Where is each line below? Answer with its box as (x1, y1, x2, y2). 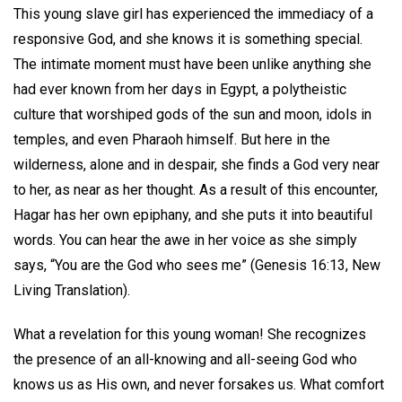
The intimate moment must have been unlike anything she (13, 56, 371, 74)
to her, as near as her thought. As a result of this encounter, (13, 181, 378, 199)
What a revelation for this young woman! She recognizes (13, 325, 366, 343)
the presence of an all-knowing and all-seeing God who (13, 350, 357, 368)
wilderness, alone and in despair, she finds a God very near (13, 156, 380, 174)
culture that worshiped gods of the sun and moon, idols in (13, 106, 371, 124)
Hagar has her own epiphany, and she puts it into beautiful (13, 206, 372, 224)
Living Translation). (13, 282, 134, 300)
